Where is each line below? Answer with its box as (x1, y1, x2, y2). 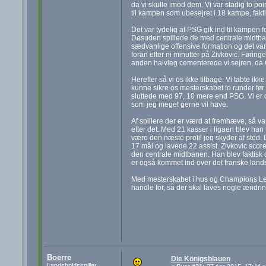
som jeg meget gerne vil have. (131, 100, 228, 109)
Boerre (46, 253, 71, 262)
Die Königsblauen (170, 255, 230, 264)
